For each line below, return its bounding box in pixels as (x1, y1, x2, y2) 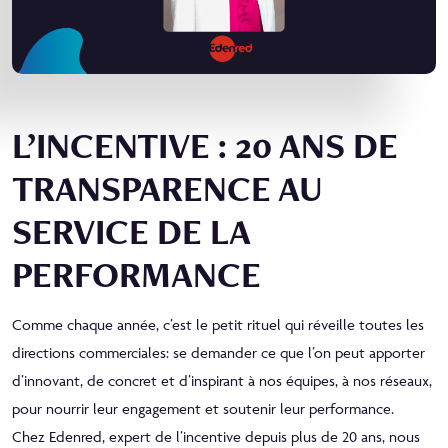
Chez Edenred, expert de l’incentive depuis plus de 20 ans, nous (12, 426, 420, 446)
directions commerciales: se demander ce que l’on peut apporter (12, 342, 425, 362)
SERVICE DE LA (12, 207, 250, 255)
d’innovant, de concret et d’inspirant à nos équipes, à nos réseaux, (12, 370, 432, 390)
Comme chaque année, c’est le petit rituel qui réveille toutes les (12, 314, 424, 334)
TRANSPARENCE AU (12, 164, 323, 212)
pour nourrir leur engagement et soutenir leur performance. (12, 398, 394, 418)
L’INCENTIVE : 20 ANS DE (12, 121, 398, 169)
